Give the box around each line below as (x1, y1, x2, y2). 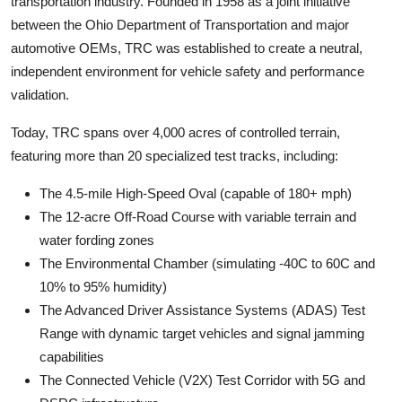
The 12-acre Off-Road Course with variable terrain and (39, 208, 356, 224)
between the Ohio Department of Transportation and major (11, 16, 349, 32)
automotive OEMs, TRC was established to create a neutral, (11, 39, 363, 56)
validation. (11, 86, 69, 102)
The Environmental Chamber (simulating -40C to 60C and (39, 255, 375, 271)
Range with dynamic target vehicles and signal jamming (39, 325, 364, 341)
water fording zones (39, 232, 154, 248)
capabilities (39, 348, 104, 364)
